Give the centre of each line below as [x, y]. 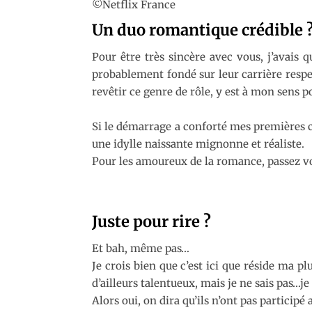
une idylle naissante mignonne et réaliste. [198, 143]
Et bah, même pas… [141, 248]
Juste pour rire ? [151, 221]
